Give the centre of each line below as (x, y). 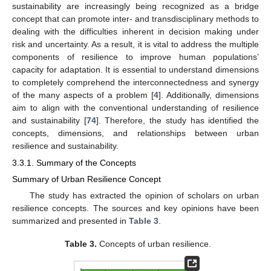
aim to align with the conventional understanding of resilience (135, 107)
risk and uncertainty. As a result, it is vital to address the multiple (135, 44)
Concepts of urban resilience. (154, 244)
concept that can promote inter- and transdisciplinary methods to (135, 18)
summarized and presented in (70, 221)
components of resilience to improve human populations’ (135, 57)
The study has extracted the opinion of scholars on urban (144, 196)
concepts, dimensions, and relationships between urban (135, 133)
